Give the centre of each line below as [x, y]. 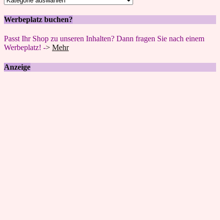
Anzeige [17, 67]
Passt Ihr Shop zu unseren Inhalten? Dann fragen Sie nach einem [104, 39]
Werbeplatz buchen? [38, 20]
